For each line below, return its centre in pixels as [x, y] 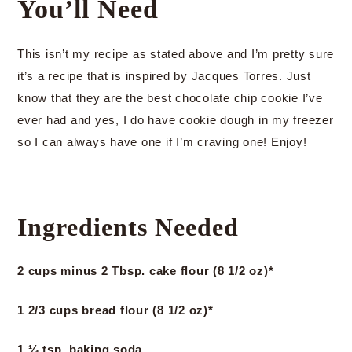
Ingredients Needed [128, 227]
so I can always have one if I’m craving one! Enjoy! [162, 142]
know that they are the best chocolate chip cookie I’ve [170, 98]
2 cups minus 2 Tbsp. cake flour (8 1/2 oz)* [146, 271]
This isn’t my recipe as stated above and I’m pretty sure [176, 54]
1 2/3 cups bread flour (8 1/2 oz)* [115, 310]
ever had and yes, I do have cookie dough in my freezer [176, 120]
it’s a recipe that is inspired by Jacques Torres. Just [164, 76]
